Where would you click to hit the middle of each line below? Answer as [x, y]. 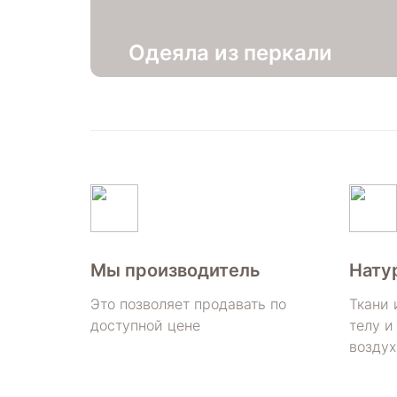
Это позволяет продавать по [188, 304]
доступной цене [145, 325]
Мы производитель [175, 270]
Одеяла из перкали [230, 52]
